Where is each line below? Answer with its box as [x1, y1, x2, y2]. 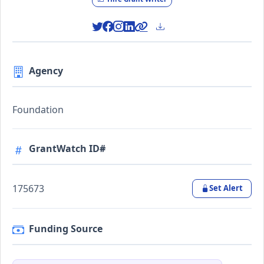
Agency [29, 64, 63, 77]
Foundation [12, 103, 64, 116]
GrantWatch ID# [29, 142, 105, 156]
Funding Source [29, 222, 103, 235]
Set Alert [209, 183, 243, 194]
